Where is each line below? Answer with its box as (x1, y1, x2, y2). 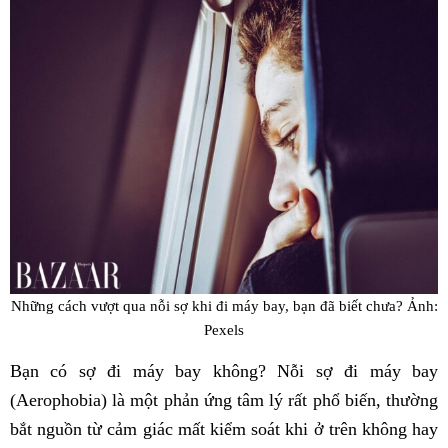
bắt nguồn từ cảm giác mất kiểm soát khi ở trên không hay (10, 419, 438, 440)
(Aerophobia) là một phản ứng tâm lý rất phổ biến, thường (10, 390, 438, 411)
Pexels (204, 320, 244, 338)
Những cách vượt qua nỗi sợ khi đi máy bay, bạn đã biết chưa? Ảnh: (10, 296, 438, 314)
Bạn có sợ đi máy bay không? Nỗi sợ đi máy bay (10, 361, 438, 382)
